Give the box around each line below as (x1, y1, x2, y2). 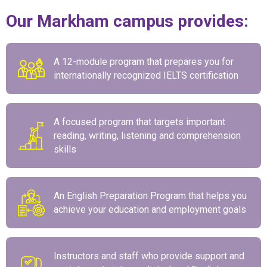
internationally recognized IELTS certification (54, 70, 238, 82)
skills (54, 144, 76, 156)
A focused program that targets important (54, 116, 225, 128)
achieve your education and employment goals (54, 204, 246, 216)
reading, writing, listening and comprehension (54, 130, 241, 142)
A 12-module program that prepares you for (54, 56, 234, 68)
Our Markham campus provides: (6, 11, 249, 32)
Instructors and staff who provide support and (54, 250, 244, 262)
